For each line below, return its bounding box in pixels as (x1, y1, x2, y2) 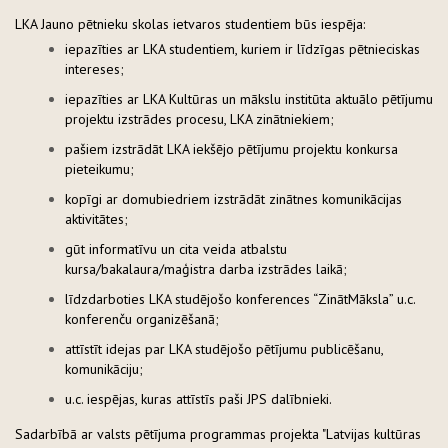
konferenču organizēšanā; (65, 309, 219, 328)
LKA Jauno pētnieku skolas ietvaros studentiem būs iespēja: (15, 14, 365, 33)
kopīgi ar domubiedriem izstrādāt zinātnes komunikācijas (65, 189, 402, 208)
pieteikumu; (65, 159, 134, 178)
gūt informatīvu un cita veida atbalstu (65, 239, 287, 258)
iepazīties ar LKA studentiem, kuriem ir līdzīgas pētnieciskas (65, 39, 420, 58)
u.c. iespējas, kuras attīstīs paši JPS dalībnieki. (65, 389, 332, 408)
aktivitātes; (65, 209, 128, 228)
